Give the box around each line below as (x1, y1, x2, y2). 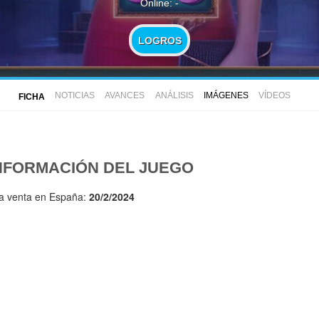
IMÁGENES (203, 90, 249, 101)
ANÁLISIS (155, 90, 194, 101)
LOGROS (137, 34, 182, 46)
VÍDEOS (258, 90, 291, 101)
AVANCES (105, 90, 145, 101)
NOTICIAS (55, 90, 95, 101)
